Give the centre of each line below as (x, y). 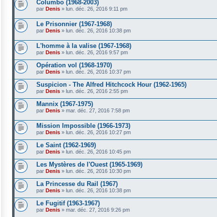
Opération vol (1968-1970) (74, 65)
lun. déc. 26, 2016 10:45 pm (98, 152)
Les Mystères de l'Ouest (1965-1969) (89, 164)
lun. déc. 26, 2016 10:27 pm (98, 132)
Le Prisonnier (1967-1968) (74, 24)
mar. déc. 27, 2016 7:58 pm (98, 110)
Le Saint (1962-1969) (66, 145)
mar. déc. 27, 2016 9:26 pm (98, 210)
